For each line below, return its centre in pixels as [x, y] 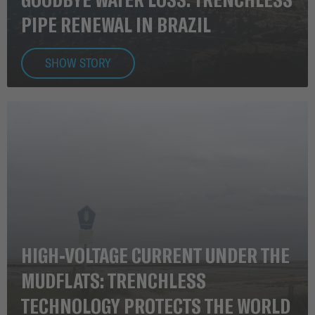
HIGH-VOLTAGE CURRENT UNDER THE [155, 254]
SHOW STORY [78, 63]
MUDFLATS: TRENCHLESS [114, 279]
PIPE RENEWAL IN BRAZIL [116, 24]
